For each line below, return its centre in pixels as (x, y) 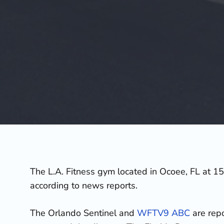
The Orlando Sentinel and (83, 213)
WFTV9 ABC (163, 213)
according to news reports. (84, 185)
